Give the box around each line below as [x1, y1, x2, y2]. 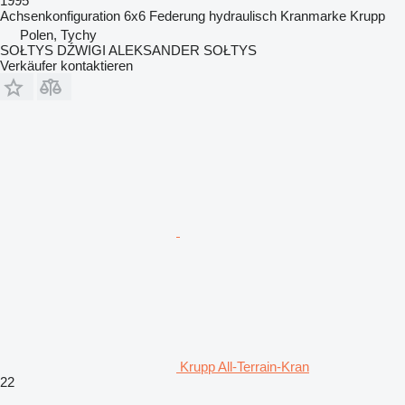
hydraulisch [209, 7, 277, 24]
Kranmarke [280, 7, 346, 24]
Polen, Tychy [20, 26, 97, 42]
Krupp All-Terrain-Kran [180, 358, 309, 374]
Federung [149, 7, 205, 24]
